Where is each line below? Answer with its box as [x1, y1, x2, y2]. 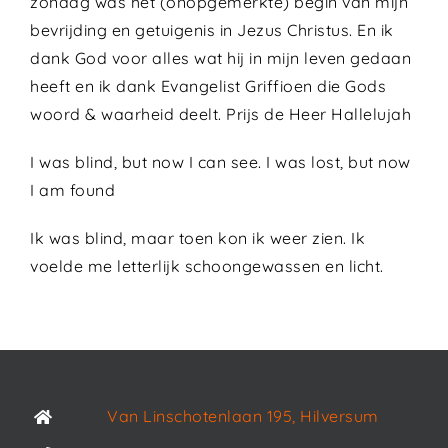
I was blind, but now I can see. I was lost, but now [30, 152, 411, 172]
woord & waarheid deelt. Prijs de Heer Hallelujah [30, 104, 411, 124]
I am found [30, 180, 115, 200]
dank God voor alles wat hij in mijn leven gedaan [30, 48, 411, 68]
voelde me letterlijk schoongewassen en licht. [30, 256, 384, 276]
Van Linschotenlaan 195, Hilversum [107, 406, 379, 426]
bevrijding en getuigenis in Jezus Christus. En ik [30, 20, 394, 40]
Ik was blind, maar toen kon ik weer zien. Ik [30, 228, 365, 248]
